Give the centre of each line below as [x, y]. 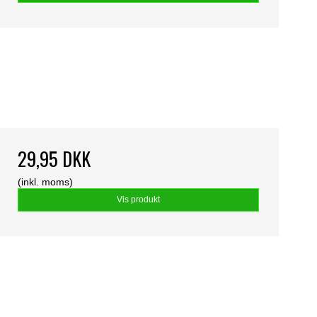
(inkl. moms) [45, 182]
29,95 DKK [54, 159]
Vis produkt [138, 200]
